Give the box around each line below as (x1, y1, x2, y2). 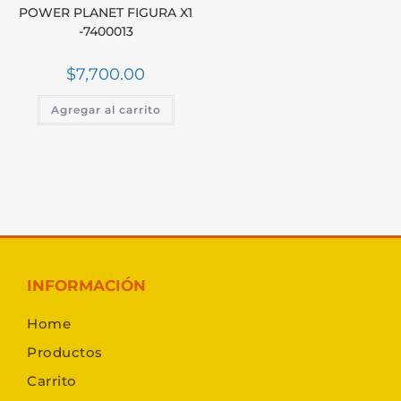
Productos (27, 343, 103, 361)
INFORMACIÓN (27, 276, 146, 294)
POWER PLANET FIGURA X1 (19, 4, 193, 21)
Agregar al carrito (50, 103, 161, 117)
